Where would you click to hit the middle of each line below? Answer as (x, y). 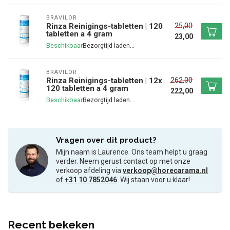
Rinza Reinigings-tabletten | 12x (104, 81)
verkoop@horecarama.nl (165, 171)
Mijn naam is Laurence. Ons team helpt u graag (132, 152)
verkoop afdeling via (89, 171)
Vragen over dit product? (106, 140)
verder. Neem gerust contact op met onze (123, 161)
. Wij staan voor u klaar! (154, 180)
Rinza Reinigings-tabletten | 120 (104, 26)
